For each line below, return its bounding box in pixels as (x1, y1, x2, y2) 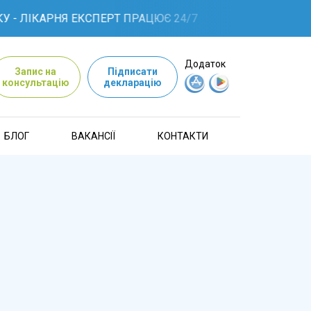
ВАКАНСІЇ (72, 130, 116, 142)
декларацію (103, 76, 162, 88)
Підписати (108, 65, 158, 77)
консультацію (1, 76, 69, 88)
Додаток (185, 58, 226, 69)
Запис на (15, 65, 56, 77)
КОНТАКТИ (158, 130, 209, 142)
